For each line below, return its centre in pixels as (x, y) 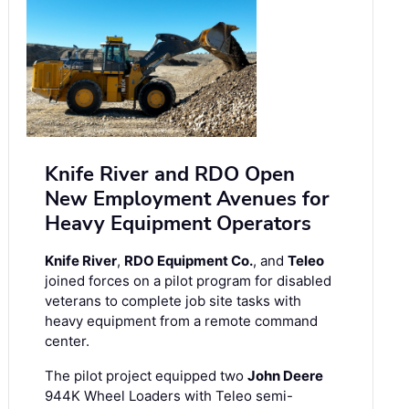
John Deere (285, 376)
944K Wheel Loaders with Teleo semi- (169, 396)
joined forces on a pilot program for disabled (188, 281)
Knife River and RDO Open (170, 175)
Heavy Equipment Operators (178, 224)
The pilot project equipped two (146, 376)
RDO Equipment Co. (189, 261)
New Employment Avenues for (187, 199)
